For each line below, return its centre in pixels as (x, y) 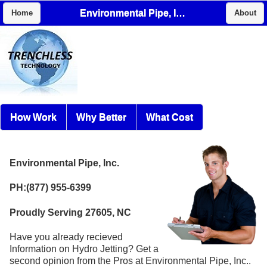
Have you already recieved (66, 237)
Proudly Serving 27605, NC (70, 212)
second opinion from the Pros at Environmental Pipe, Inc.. (130, 260)
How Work (33, 117)
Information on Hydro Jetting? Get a (84, 249)
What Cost (170, 117)
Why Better (101, 117)
